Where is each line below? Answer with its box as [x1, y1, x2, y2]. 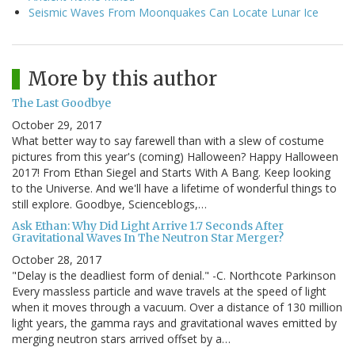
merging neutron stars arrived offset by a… [12, 331, 231, 347]
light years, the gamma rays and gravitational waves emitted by [12, 315, 337, 331]
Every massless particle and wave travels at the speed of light [12, 284, 326, 300]
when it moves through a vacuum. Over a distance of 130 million [12, 300, 342, 315]
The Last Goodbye [12, 96, 111, 111]
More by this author [28, 67, 217, 92]
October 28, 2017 [12, 252, 101, 268]
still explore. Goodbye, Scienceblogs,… [12, 197, 207, 212]
